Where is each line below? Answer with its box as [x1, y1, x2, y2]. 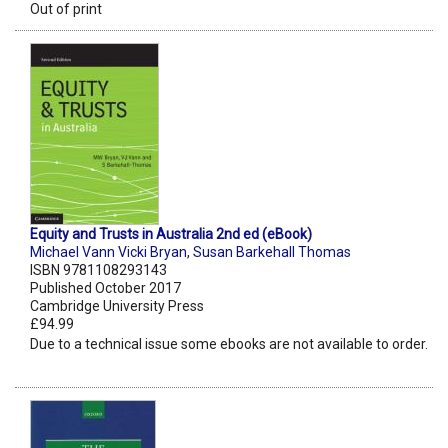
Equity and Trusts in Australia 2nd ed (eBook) [30, 226, 312, 243]
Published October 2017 [30, 280, 181, 297]
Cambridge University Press [30, 298, 204, 315]
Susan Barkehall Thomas [193, 244, 351, 261]
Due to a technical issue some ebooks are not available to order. [30, 336, 428, 353]
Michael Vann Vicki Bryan [30, 244, 187, 261]
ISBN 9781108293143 [30, 262, 167, 279]
